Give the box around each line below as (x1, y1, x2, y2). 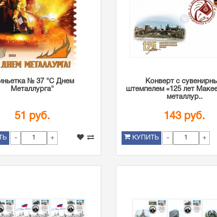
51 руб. (15, 111, 50, 121)
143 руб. (164, 111, 205, 121)
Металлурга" (11, 86, 54, 93)
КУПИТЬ (132, 135, 159, 141)
